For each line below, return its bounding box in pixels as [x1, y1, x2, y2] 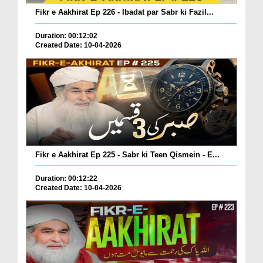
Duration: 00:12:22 [35, 174, 97, 183]
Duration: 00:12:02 [35, 32, 97, 41]
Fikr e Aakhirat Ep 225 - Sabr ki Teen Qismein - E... [35, 150, 220, 159]
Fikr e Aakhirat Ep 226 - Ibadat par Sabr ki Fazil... [35, 8, 214, 17]
